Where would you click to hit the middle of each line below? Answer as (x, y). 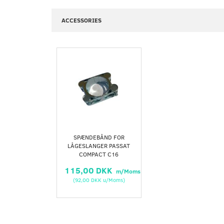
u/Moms (112, 180)
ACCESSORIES (81, 20)
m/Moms (127, 171)
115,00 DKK (89, 170)
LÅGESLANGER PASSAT (99, 145)
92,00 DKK (88, 180)
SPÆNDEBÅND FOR (99, 137)
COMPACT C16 (99, 154)
